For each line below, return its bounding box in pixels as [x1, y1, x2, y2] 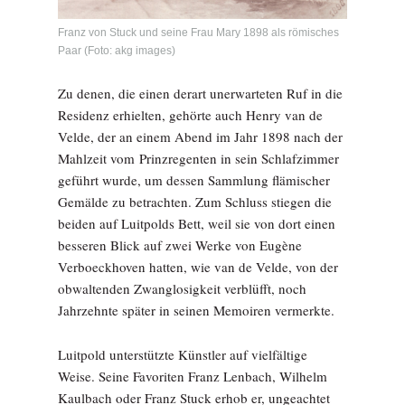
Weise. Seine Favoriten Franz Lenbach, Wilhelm [58, 367, 327, 386]
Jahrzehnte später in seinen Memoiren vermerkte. [58, 301, 334, 320]
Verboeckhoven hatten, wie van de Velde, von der [58, 258, 338, 277]
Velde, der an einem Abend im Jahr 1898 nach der [58, 127, 343, 146]
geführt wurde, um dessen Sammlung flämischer [58, 171, 330, 190]
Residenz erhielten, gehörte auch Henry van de [58, 106, 323, 125]
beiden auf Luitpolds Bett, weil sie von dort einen [58, 214, 335, 233]
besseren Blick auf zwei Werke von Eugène [58, 236, 302, 255]
